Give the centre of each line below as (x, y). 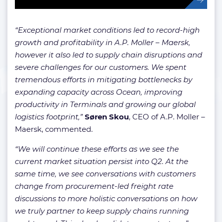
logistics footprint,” (49, 117)
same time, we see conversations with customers (105, 174)
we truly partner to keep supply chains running (102, 211)
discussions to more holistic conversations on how (106, 199)
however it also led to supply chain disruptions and (109, 55)
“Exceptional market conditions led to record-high (107, 30)
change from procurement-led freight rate (94, 186)
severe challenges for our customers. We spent (101, 67)
